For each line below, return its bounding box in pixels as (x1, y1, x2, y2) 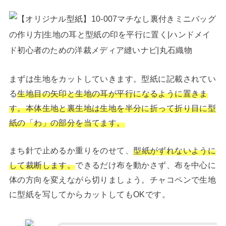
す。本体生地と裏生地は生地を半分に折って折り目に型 (9, 103, 216, 112)
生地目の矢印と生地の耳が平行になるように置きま (17, 88, 208, 98)
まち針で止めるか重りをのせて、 (9, 146, 134, 155)
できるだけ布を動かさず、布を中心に (75, 160, 216, 170)
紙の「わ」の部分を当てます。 (9, 118, 125, 127)
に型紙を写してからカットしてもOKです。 (9, 190, 171, 199)
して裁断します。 (9, 160, 76, 170)
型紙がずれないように (133, 146, 216, 155)
